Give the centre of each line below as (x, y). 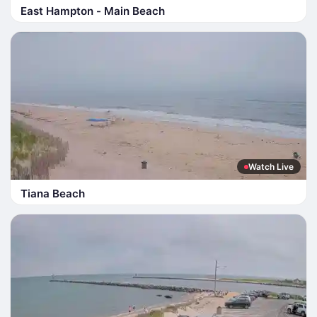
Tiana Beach (53, 194)
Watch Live (271, 167)
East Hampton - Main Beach (93, 11)
